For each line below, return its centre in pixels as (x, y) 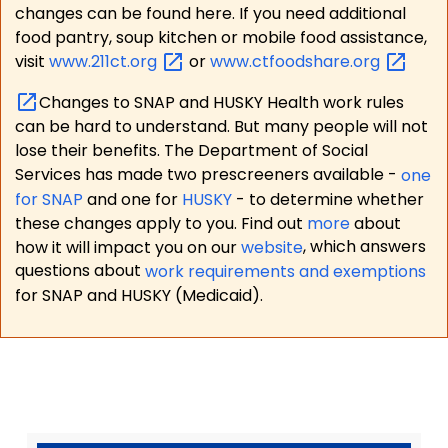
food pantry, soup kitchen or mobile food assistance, (220, 38)
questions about (79, 271)
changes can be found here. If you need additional (210, 14)
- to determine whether (329, 199)
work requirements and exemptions (285, 271)
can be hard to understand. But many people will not (221, 127)
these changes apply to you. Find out (160, 223)
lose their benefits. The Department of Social (191, 151)
